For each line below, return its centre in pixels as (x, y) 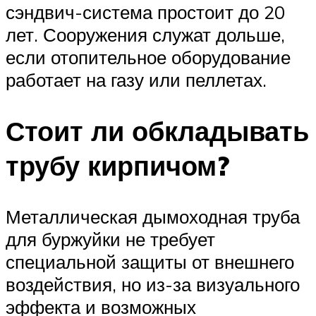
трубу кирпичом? (117, 165)
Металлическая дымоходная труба (153, 216)
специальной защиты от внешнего (150, 261)
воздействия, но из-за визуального (153, 284)
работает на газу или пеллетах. (136, 80)
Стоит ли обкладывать (157, 131)
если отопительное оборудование (148, 57)
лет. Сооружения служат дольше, (145, 35)
